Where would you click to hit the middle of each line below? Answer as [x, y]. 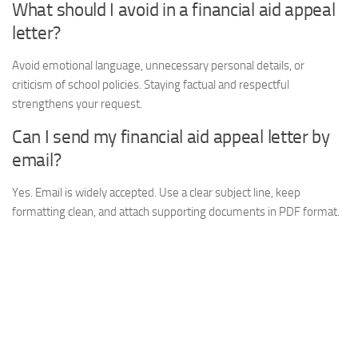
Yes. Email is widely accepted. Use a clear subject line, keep [156, 193]
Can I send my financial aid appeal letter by [171, 137]
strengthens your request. [77, 104]
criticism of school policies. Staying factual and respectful [151, 85]
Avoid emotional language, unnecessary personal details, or [158, 66]
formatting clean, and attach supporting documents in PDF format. [176, 212]
